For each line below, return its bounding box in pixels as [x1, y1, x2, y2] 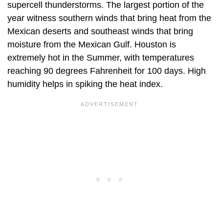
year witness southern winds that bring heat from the [7, 13, 211, 23]
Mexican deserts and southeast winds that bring [7, 26, 193, 37]
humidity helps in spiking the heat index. [7, 79, 163, 89]
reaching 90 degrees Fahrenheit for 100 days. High [7, 66, 206, 76]
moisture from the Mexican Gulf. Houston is [7, 40, 176, 50]
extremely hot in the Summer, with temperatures [7, 53, 194, 63]
